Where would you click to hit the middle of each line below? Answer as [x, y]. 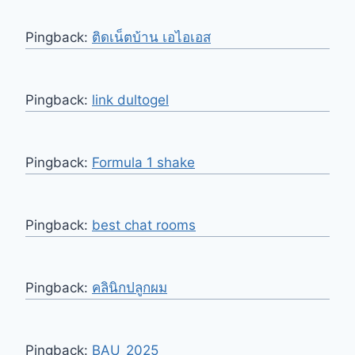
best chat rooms [144, 225]
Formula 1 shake [143, 162]
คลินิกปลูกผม [130, 287]
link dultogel [130, 99]
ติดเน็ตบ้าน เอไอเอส [151, 37]
